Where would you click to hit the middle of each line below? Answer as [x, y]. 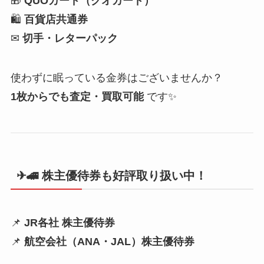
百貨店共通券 [56, 19]
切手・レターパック [70, 38]
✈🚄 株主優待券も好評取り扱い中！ [111, 176]
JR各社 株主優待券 [69, 222]
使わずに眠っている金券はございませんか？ [116, 78]
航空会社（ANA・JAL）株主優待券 [109, 241]
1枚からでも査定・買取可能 [77, 97]
